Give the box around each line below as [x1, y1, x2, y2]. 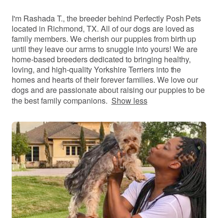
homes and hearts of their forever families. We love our [12, 74, 199, 85]
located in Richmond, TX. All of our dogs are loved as [12, 23, 195, 34]
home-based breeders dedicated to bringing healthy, [12, 54, 191, 65]
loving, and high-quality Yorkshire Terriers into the [12, 64, 182, 75]
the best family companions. [12, 95, 108, 106]
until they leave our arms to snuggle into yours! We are [12, 43, 198, 54]
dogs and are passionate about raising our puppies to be [12, 84, 205, 95]
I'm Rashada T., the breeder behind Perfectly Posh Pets [12, 13, 201, 24]
